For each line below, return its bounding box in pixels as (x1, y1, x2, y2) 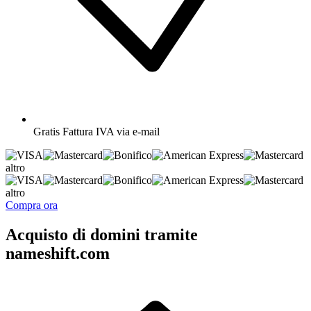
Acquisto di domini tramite (6, 225, 198, 244)
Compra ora (6, 199, 58, 211)
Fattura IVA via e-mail (62, 125, 160, 137)
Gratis (33, 125, 60, 137)
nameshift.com (6, 244, 110, 262)
